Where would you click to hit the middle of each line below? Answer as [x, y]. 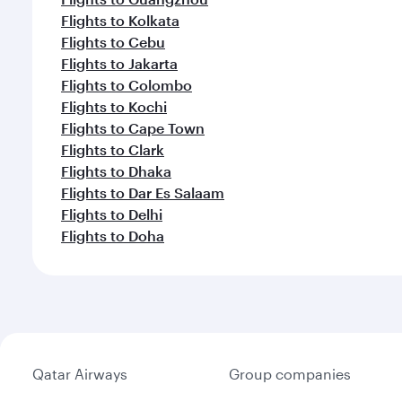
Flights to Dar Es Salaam [143, 192]
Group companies [290, 374]
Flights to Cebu [113, 42]
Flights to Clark [113, 149]
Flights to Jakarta [119, 63]
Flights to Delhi [112, 214]
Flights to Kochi [114, 106]
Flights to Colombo [127, 85]
